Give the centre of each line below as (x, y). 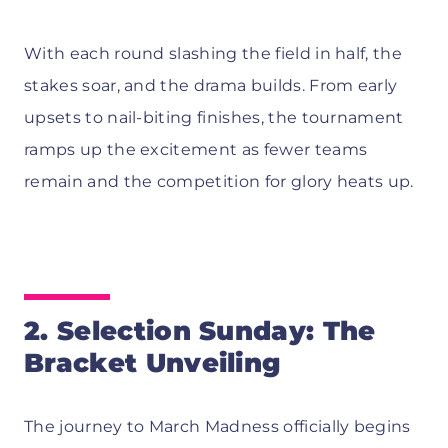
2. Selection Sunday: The (200, 331)
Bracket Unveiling (152, 363)
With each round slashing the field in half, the (213, 54)
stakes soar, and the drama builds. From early (211, 86)
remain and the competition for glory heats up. (219, 182)
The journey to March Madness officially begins (217, 427)
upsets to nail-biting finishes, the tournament (214, 118)
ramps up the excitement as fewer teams (196, 150)
